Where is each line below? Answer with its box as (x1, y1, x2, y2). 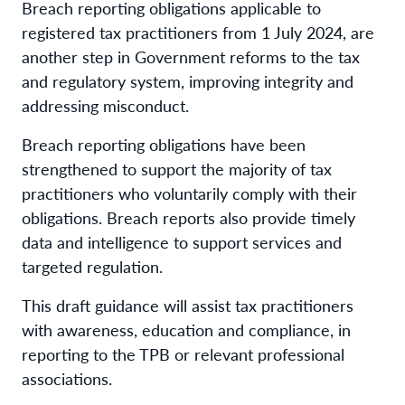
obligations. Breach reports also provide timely (22, 205, 355, 229)
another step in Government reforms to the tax (22, 44, 360, 68)
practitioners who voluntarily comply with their (22, 181, 357, 204)
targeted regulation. (22, 254, 163, 278)
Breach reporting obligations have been (22, 132, 306, 155)
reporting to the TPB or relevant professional (22, 342, 344, 365)
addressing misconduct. (22, 93, 189, 117)
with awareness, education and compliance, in (22, 317, 351, 341)
